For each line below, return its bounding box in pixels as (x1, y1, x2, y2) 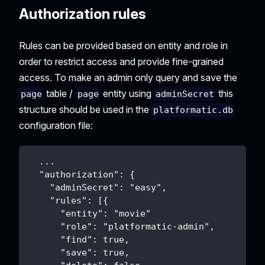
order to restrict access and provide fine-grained (19, 56, 224, 68)
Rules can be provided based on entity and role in (19, 40, 228, 52)
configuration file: (19, 119, 93, 132)
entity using (100, 88, 154, 100)
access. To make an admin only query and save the (19, 72, 237, 84)
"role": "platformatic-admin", (28, 221, 215, 232)
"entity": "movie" (28, 208, 151, 219)
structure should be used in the (19, 104, 151, 116)
